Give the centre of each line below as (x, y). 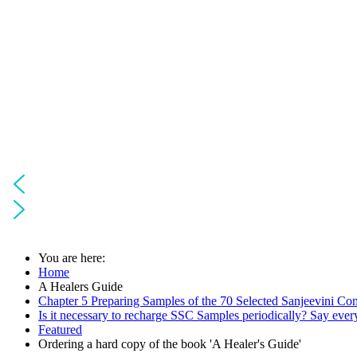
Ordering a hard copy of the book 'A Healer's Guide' (170, 343)
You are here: (75, 257)
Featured (60, 329)
